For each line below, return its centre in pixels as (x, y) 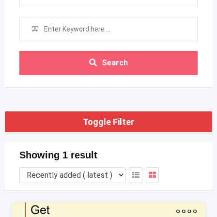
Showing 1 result (58, 155)
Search (115, 63)
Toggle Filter (108, 122)
